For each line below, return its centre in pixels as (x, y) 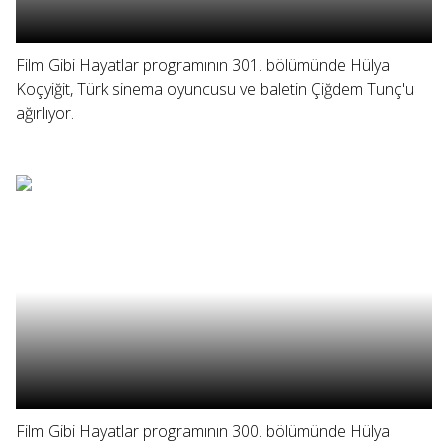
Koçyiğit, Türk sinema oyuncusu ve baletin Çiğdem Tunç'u (215, 89)
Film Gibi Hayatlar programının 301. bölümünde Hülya (203, 65)
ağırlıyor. (45, 113)
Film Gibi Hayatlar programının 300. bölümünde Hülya (203, 431)
